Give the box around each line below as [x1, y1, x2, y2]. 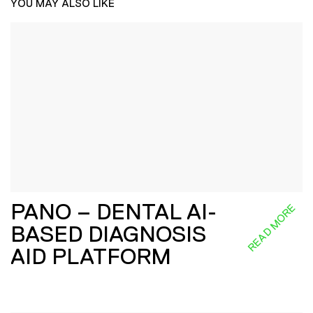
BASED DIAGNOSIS [10, 221, 206, 247]
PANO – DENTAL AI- [10, 198, 217, 224]
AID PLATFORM [10, 243, 171, 269]
